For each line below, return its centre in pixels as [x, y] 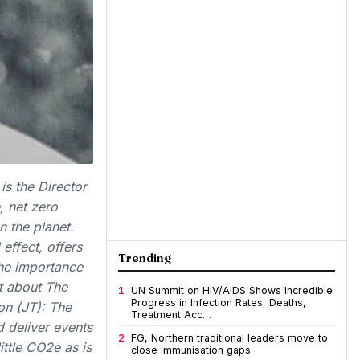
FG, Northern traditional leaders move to [229, 338]
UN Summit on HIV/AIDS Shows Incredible [232, 290]
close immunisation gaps [191, 350]
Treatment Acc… [171, 315]
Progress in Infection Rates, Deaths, [219, 303]
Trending [145, 258]
